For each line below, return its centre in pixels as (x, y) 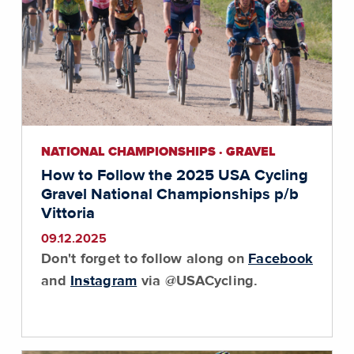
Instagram (104, 281)
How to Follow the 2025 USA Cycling (175, 175)
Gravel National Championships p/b (170, 194)
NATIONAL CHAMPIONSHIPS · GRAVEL (158, 152)
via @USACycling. (198, 281)
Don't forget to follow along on (145, 259)
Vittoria (68, 213)
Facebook (281, 259)
